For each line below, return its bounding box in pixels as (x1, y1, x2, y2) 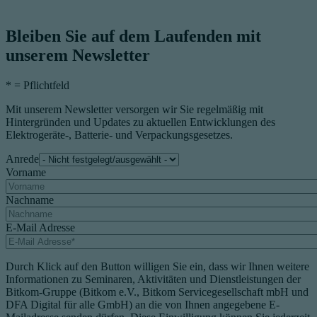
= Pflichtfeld (11, 79, 69, 92)
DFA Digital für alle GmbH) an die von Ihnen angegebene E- (6, 299, 279, 311)
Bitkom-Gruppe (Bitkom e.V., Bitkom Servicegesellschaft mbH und (6, 286, 309, 299)
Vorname (6, 166, 46, 179)
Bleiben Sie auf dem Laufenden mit (6, 27, 261, 46)
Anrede (6, 153, 39, 166)
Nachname (6, 194, 54, 207)
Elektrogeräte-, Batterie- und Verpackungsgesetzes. (6, 129, 233, 142)
